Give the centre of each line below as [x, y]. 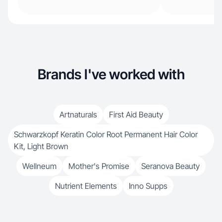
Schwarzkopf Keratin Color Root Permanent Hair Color [106, 134]
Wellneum [39, 166]
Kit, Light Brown [41, 146]
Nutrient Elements [86, 186]
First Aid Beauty [136, 114]
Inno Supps [148, 186]
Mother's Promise [99, 166]
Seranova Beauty [170, 166]
